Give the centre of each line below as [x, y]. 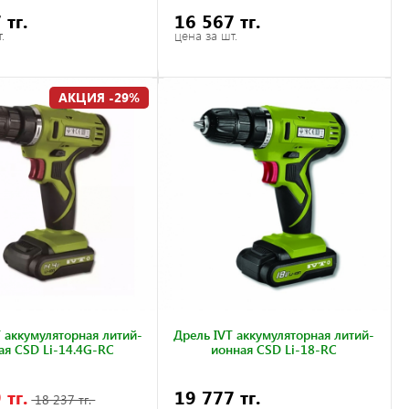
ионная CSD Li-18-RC [274, 350]
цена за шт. [206, 36]
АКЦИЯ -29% [100, 98]
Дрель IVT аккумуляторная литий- [274, 335]
